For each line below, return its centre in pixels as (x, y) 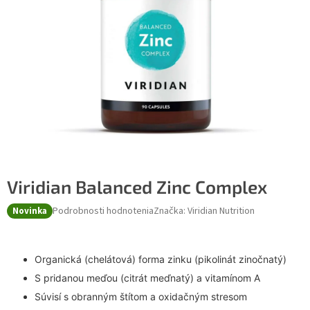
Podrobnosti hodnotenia (103, 211)
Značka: (171, 211)
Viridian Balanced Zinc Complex (137, 187)
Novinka (30, 211)
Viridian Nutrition (221, 211)
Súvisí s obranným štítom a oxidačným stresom (141, 297)
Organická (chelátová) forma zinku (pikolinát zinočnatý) (161, 259)
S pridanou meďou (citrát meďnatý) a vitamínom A (147, 278)
